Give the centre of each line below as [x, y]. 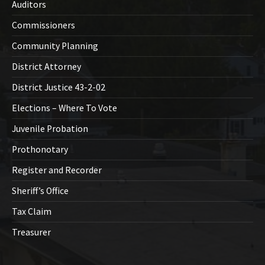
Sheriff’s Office [40, 191]
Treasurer [31, 232]
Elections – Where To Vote [64, 108]
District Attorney [46, 67]
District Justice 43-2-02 [59, 88]
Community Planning [55, 46]
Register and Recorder [57, 170]
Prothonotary [40, 150]
